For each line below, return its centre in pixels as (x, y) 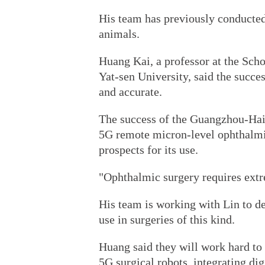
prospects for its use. (148, 150)
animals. (119, 34)
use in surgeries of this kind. (167, 219)
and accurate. (130, 92)
